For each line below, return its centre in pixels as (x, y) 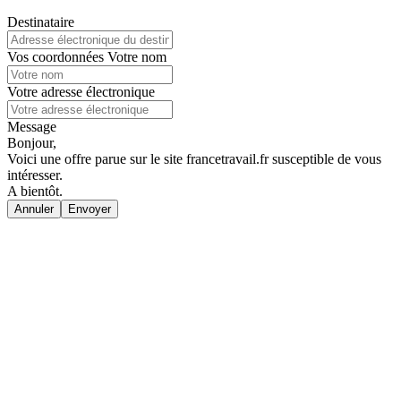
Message (32, 126)
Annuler (34, 209)
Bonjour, (32, 142)
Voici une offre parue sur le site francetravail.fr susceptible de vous (194, 158)
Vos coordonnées (57, 56)
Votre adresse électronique (81, 91)
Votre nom (137, 56)
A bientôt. (35, 191)
